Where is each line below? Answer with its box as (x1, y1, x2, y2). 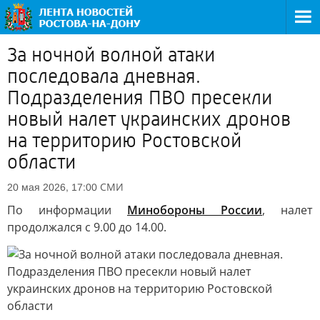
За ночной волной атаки (7, 44, 215, 66)
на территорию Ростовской (7, 129, 241, 152)
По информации (7, 202, 127, 218)
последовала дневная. (7, 65, 201, 88)
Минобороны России (127, 202, 262, 218)
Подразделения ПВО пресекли (7, 86, 272, 109)
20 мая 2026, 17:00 (7, 181, 97, 193)
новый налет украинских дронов (7, 108, 291, 131)
